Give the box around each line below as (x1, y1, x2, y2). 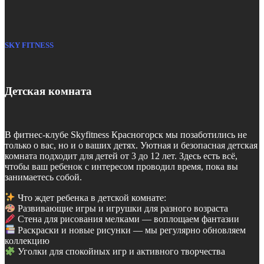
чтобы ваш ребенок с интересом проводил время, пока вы (5, 161, 238, 172)
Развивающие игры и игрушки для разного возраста (15, 203, 229, 213)
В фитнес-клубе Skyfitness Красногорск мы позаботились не (5, 130, 247, 140)
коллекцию (5, 235, 49, 246)
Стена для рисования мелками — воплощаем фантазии (15, 214, 240, 225)
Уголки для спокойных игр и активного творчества (15, 246, 226, 257)
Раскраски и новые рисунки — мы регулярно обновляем (15, 225, 246, 235)
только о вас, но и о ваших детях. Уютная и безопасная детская (5, 140, 258, 151)
